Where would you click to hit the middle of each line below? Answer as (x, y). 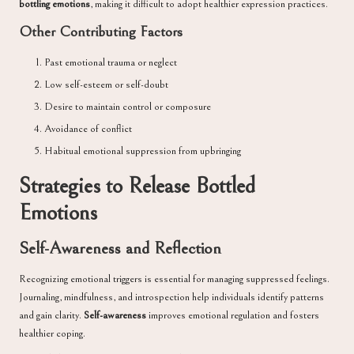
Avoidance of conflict (88, 129)
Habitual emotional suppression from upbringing (143, 151)
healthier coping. (52, 333)
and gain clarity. (51, 315)
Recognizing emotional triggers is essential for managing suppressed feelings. (174, 279)
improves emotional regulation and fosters (233, 315)
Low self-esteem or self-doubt (106, 84)
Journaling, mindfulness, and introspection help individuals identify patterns (171, 297)
